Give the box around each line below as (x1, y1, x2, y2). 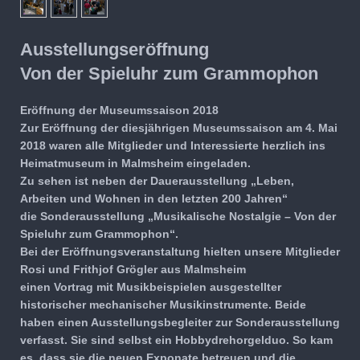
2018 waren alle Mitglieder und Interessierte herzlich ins (20, 138, 325, 152)
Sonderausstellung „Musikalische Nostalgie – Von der (40, 209, 336, 223)
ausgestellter (207, 280, 281, 293)
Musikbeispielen (117, 280, 207, 293)
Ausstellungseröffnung (20, 39, 209, 59)
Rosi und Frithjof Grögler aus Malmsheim (20, 262, 246, 276)
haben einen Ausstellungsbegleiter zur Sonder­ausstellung (20, 315, 340, 329)
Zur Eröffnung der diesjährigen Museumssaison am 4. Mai (20, 121, 337, 134)
